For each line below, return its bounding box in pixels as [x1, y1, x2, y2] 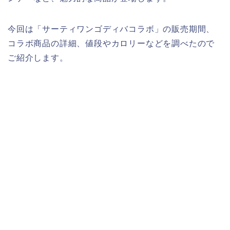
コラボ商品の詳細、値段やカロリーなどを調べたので [8, 39, 215, 48]
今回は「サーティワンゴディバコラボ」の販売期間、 [8, 25, 215, 33]
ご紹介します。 [8, 53, 68, 62]
